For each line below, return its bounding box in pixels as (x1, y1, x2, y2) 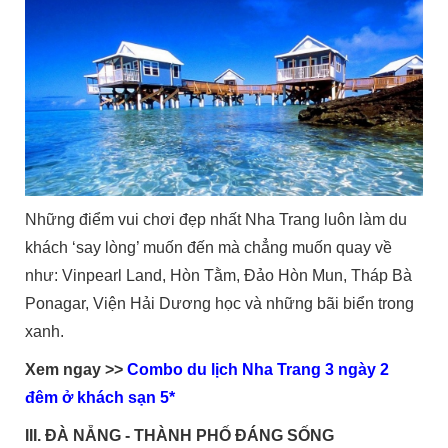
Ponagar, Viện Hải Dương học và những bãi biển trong (25, 295, 415, 313)
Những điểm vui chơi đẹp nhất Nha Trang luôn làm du (25, 211, 408, 229)
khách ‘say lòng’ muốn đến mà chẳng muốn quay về (25, 239, 393, 257)
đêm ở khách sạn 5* (25, 389, 176, 407)
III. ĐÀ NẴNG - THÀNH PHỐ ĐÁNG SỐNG (25, 427, 335, 445)
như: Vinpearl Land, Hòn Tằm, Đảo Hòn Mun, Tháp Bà (25, 267, 413, 285)
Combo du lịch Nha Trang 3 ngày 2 (127, 361, 390, 379)
